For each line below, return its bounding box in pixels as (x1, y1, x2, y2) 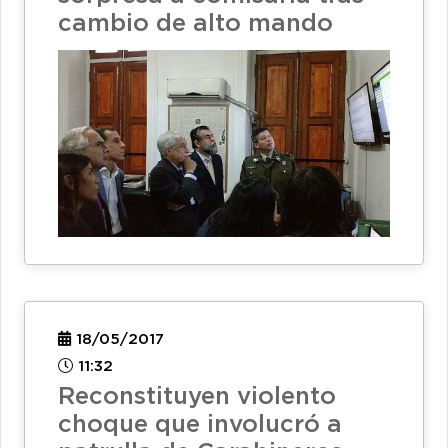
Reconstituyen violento (58, 385, 336, 408)
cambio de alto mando (58, 13, 333, 36)
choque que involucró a (58, 413, 342, 436)
